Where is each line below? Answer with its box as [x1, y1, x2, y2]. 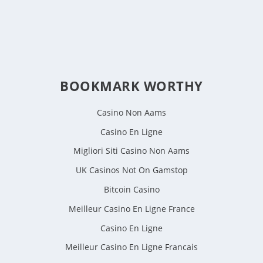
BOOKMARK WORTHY [60, 77, 203, 95]
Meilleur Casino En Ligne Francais [65, 241, 198, 253]
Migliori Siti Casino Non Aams [73, 145, 190, 157]
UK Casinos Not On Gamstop [75, 164, 188, 176]
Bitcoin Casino [103, 183, 160, 195]
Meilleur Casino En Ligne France [68, 203, 195, 214]
